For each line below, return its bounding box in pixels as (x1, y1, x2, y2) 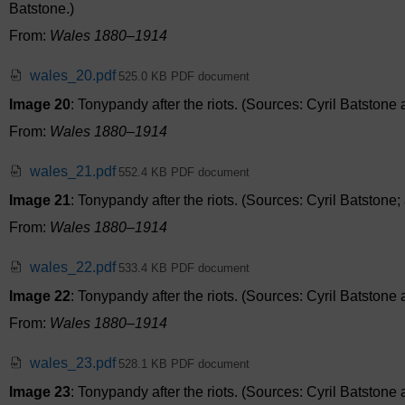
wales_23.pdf (30, 355, 116, 372)
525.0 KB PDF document (118, 70, 250, 84)
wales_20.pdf (30, 68, 116, 84)
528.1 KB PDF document (118, 357, 250, 372)
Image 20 (9, 97, 71, 113)
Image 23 (9, 384, 71, 400)
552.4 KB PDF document (118, 165, 250, 180)
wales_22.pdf (30, 259, 116, 276)
